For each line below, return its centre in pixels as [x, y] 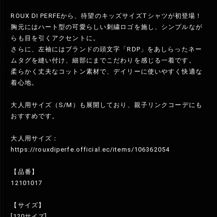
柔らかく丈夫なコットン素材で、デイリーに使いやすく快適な [107, 72]
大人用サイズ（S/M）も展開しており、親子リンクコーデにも [107, 105]
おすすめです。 [35, 116]
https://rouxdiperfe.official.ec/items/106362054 [90, 150]
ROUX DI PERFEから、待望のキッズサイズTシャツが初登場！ [107, 16]
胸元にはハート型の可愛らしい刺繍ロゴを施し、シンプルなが [107, 27]
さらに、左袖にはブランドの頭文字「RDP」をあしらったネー [106, 49]
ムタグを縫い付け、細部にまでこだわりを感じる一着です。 [103, 61]
